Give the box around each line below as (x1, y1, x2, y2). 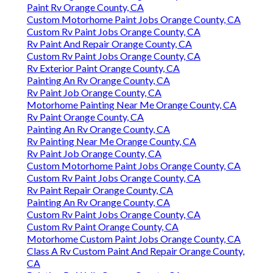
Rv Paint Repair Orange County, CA (27, 184, 173, 196)
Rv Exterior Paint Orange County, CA (27, 62, 180, 74)
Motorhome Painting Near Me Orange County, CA (27, 99, 236, 111)
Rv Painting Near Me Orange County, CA (27, 135, 196, 147)
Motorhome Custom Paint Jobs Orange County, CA (27, 233, 241, 245)
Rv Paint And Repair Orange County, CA (27, 38, 192, 50)
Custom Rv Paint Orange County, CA (27, 221, 179, 233)
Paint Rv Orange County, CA (27, 1, 144, 13)
